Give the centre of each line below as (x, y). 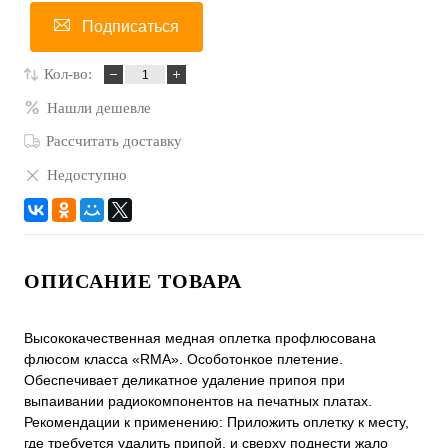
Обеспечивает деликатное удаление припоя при (184, 380)
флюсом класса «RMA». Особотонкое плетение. (183, 359)
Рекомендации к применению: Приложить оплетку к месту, (216, 422)
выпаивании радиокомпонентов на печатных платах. (198, 401)
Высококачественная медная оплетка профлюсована (200, 338)
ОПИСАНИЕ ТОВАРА (133, 281)
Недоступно (87, 174)
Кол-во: (68, 74)
